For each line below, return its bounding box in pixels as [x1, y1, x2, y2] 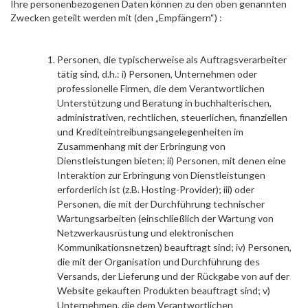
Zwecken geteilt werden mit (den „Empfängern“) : [10, 12, 222, 23]
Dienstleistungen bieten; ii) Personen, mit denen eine [57, 155, 286, 166]
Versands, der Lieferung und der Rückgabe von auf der [57, 270, 289, 282]
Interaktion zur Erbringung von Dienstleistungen [57, 169, 265, 181]
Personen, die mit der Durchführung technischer [57, 198, 265, 210]
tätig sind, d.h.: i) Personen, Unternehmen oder [57, 68, 257, 80]
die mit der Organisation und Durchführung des [57, 256, 260, 267]
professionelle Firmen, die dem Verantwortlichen [57, 82, 265, 94]
